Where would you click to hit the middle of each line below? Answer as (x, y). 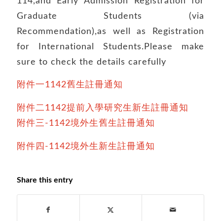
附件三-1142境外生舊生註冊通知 (86, 123)
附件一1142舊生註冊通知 (70, 85)
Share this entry (44, 180)
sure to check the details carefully (91, 62)
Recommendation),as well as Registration (110, 31)
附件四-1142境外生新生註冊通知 (86, 146)
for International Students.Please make (110, 46)
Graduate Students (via (110, 16)
